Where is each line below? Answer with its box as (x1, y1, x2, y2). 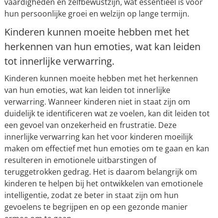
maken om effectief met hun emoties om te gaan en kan (4, 143, 209, 154)
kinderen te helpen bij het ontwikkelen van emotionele (4, 178, 203, 189)
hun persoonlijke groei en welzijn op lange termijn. (4, 8, 189, 19)
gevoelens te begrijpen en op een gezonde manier (4, 201, 188, 213)
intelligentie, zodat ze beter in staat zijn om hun (4, 190, 179, 201)
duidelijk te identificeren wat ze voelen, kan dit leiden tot (4, 108, 210, 119)
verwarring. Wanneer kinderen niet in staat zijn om (4, 96, 190, 108)
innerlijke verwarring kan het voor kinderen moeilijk (4, 131, 193, 143)
